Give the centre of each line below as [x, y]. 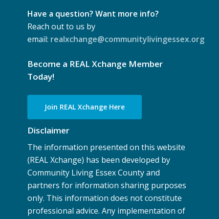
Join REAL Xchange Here [85, 107]
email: [39, 39]
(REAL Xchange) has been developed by [99, 160]
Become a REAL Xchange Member [95, 64]
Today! [41, 76]
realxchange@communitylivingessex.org [128, 39]
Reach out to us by [62, 26]
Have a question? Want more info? [93, 13]
